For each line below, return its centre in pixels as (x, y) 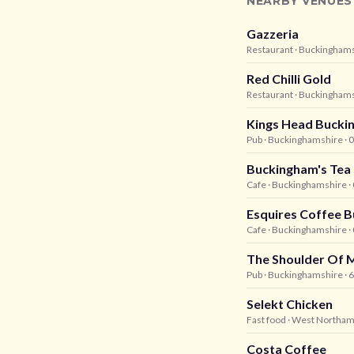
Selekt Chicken (290, 304)
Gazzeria (273, 34)
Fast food (266, 320)
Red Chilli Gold (289, 79)
